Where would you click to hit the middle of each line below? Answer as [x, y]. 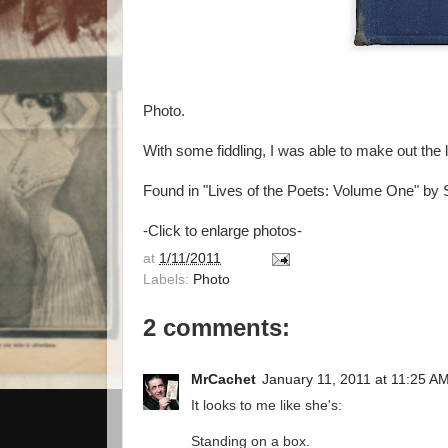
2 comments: [216, 327]
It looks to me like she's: [266, 406]
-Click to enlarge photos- [222, 231]
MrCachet [223, 380]
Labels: [168, 279]
